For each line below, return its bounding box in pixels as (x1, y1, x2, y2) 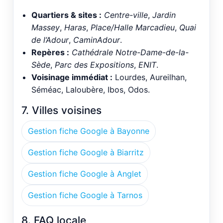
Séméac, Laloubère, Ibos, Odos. (31, 85, 150, 95)
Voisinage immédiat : (31, 72, 112, 83)
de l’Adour (31, 35, 69, 45)
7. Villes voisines (21, 104, 102, 117)
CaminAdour (73, 35, 120, 45)
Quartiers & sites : (31, 10, 102, 20)
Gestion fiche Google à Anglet (28, 169, 141, 179)
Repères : (31, 47, 69, 58)
